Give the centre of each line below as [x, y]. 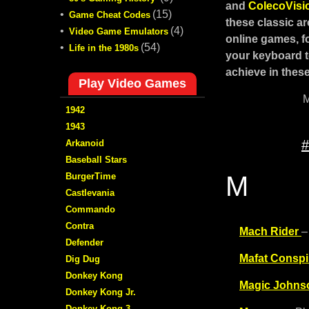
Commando [90, 209]
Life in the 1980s [104, 48]
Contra [80, 226]
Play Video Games [132, 83]
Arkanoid [85, 143]
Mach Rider [269, 231]
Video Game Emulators [119, 31]
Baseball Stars [96, 159]
